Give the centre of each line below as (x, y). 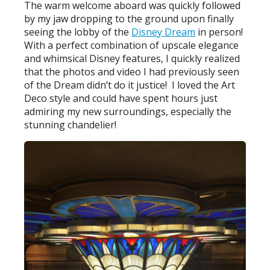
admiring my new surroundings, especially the (128, 112)
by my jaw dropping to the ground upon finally (129, 19)
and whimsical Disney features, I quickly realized (132, 59)
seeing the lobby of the (78, 32)
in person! (221, 32)
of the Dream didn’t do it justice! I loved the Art (130, 85)
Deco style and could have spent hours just (121, 99)
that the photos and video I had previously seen (132, 72)
